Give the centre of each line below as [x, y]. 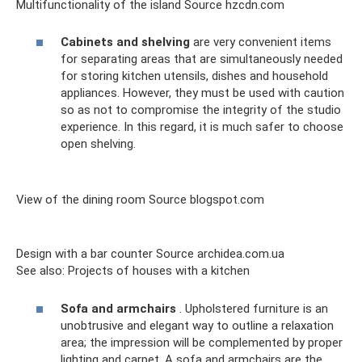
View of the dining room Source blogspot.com [140, 200]
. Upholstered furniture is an [252, 308]
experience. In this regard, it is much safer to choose [202, 127]
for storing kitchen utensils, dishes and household [194, 76]
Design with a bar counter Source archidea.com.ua [150, 254]
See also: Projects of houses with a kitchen [133, 271]
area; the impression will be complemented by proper [202, 342]
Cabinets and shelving [125, 42]
